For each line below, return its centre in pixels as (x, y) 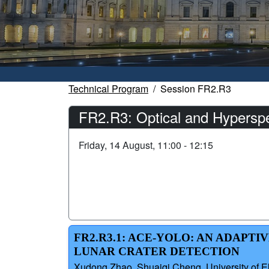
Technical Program (108, 89)
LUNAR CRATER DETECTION (157, 252)
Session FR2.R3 (196, 89)
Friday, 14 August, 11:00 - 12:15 (146, 145)
